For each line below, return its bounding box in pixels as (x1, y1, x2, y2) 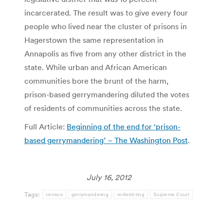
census (46, 191, 63, 197)
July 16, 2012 (87, 172, 131, 182)
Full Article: (24, 121, 67, 131)
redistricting (117, 191, 145, 197)
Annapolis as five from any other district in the (24, 48, 186, 58)
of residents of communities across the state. (24, 103, 182, 113)
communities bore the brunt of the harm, (24, 75, 168, 86)
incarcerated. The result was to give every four (24, 7, 188, 18)
